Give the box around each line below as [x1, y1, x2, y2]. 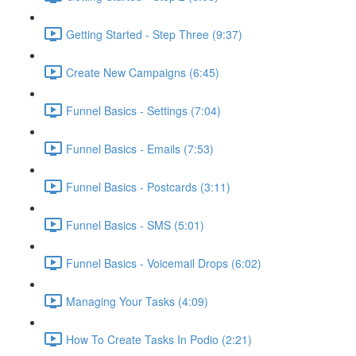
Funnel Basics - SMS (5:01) [66, 216, 204, 233]
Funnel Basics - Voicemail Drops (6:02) [66, 254, 261, 271]
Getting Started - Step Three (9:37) [66, 25, 242, 42]
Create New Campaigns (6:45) [66, 64, 219, 80]
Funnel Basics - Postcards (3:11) [66, 178, 230, 195]
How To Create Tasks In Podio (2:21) [66, 331, 252, 347]
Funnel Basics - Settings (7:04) [66, 102, 221, 118]
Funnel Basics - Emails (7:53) [66, 140, 214, 157]
